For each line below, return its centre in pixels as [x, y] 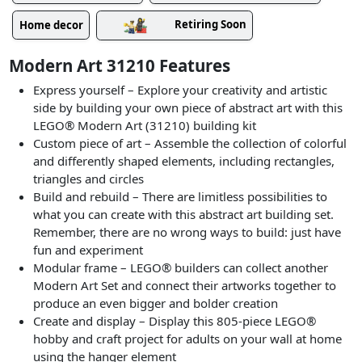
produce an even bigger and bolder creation [156, 303]
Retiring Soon [210, 25]
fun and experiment [88, 250]
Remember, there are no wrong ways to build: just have [187, 232]
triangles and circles [89, 179]
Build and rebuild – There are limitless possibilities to [181, 197]
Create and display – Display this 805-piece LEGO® [175, 321]
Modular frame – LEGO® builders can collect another [181, 268]
